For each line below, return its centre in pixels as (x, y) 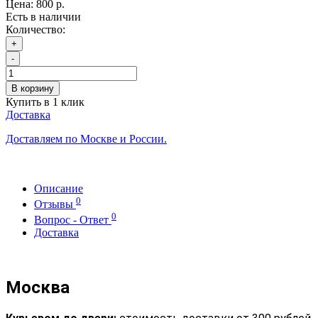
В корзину (33, 88)
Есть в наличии (43, 16)
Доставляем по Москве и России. (86, 138)
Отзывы (55, 204)
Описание (59, 188)
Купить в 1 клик (45, 102)
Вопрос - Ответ (73, 220)
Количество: (35, 29)
